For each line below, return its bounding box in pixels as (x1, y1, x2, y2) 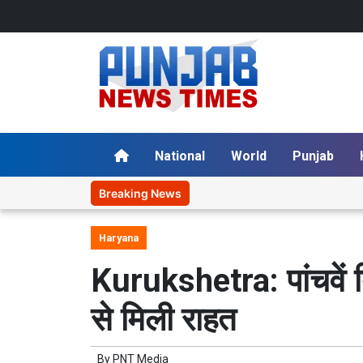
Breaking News (99, 186, 181, 200)
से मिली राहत (91, 301, 237, 339)
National (155, 148, 205, 164)
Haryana (99, 232, 139, 244)
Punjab (293, 148, 334, 164)
